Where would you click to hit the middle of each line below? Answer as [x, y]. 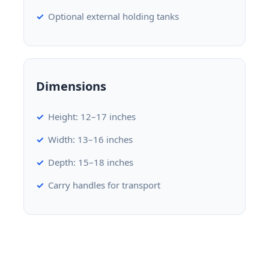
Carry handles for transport [104, 185]
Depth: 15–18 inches [91, 162]
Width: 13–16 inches [90, 139]
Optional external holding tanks [113, 16]
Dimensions [71, 86]
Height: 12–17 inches [92, 116]
